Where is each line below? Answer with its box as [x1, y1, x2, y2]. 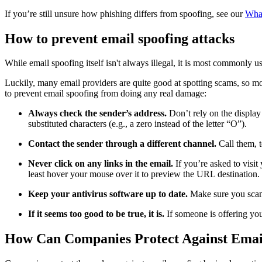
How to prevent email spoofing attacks [5, 30, 235, 46]
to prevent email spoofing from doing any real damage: [5, 88, 206, 99]
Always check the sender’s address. [28, 108, 169, 119]
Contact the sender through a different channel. [28, 139, 219, 149]
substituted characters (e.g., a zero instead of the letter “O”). [28, 119, 249, 129]
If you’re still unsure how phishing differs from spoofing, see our [5, 8, 245, 19]
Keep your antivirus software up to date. [28, 189, 190, 199]
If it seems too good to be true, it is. [28, 209, 167, 219]
